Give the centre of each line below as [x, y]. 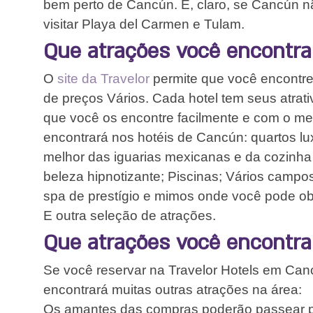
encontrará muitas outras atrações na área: [173, 290]
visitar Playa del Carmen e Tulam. [144, 24]
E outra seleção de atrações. [130, 216]
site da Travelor [105, 79]
